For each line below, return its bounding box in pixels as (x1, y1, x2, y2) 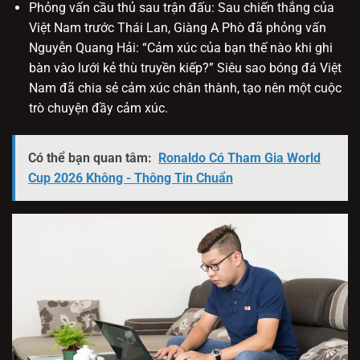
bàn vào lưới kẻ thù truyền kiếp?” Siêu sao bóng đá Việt (28, 60, 342, 76)
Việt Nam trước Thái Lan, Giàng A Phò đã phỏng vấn (28, 20, 326, 36)
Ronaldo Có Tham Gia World (158, 150, 321, 166)
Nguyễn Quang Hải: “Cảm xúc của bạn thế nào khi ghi (28, 40, 333, 56)
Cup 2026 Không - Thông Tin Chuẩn (28, 170, 233, 186)
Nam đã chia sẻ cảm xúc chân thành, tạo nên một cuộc (28, 80, 342, 96)
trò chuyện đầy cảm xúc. (28, 100, 168, 117)
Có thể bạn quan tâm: (28, 150, 152, 166)
